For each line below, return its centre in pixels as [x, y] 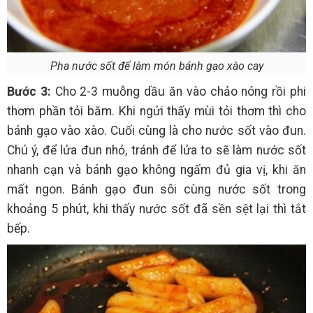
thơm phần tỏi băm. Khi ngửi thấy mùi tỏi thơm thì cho [156, 111]
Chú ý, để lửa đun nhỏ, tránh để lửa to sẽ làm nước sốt [156, 151]
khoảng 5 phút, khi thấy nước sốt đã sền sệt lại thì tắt [156, 209]
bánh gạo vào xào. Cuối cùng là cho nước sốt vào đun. [156, 131]
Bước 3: [29, 92]
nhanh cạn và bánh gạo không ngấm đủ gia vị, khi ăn [156, 170]
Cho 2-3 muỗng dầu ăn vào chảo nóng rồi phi [179, 92]
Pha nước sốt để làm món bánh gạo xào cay [156, 66]
